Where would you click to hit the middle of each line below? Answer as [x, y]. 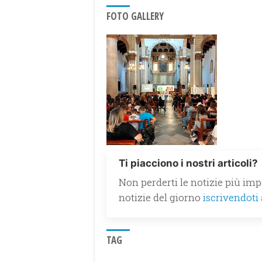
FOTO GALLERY [135, 16]
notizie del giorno [161, 197]
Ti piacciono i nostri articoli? [188, 163]
